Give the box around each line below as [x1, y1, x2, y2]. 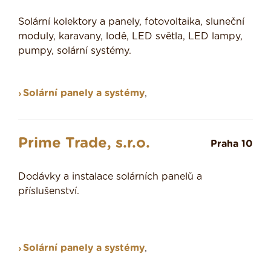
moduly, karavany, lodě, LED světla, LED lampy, [18, 31, 243, 42]
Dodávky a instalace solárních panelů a [18, 172, 202, 182]
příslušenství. [18, 186, 79, 197]
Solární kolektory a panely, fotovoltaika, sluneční [18, 17, 244, 27]
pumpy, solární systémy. [18, 46, 131, 56]
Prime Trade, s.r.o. [18, 136, 150, 151]
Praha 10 [211, 139, 253, 149]
